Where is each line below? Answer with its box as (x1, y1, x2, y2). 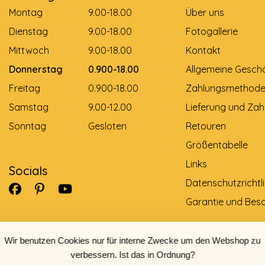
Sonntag (9, 119, 46, 132)
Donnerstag (9, 63, 63, 75)
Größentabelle (185, 138, 248, 151)
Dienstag (9, 25, 48, 37)
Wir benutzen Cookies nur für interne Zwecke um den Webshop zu (4, 235, 261, 245)
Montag (9, 6, 43, 18)
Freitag (9, 82, 40, 94)
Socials (9, 163, 47, 178)
